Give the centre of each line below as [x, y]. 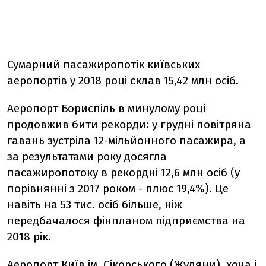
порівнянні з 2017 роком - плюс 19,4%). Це [118, 188]
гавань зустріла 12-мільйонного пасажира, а [126, 140]
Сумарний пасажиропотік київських [104, 64]
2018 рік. [29, 236]
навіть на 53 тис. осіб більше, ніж [95, 204]
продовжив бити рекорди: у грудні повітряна [129, 124]
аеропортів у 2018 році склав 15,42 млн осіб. [123, 80]
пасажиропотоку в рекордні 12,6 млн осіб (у [123, 172]
